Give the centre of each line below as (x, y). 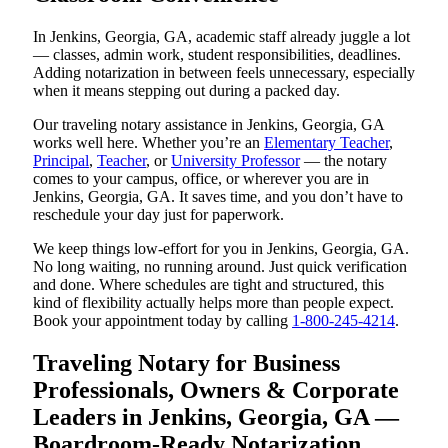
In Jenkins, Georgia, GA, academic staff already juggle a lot (221, 37)
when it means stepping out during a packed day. (186, 91)
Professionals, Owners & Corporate (216, 390)
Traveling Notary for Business (186, 363)
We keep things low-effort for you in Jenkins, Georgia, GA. (221, 249)
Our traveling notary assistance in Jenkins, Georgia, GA (208, 125)
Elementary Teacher (326, 143)
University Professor (235, 161)
